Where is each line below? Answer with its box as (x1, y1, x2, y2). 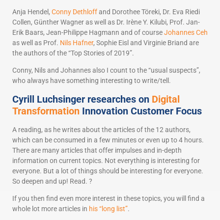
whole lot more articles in (12, 204, 87, 213)
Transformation (12, 105, 80, 117)
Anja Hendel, (12, 7, 52, 16)
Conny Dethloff (52, 7, 97, 16)
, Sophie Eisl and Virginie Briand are (93, 38, 199, 47)
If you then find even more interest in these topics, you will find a (12, 194, 205, 202)
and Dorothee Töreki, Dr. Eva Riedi (97, 7, 200, 16)
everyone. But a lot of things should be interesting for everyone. (12, 166, 203, 175)
